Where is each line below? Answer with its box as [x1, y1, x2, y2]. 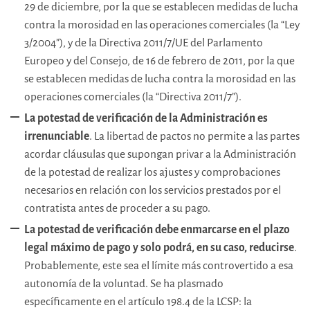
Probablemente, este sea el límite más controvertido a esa [24, 259, 293, 272]
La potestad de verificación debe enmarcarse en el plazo [24, 224, 290, 236]
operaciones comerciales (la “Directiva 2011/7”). [24, 91, 241, 103]
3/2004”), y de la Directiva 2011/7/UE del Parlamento [24, 37, 263, 49]
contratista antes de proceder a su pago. [24, 202, 210, 215]
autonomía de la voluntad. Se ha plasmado [24, 277, 224, 290]
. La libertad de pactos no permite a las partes [89, 130, 300, 143]
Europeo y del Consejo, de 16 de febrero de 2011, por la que [24, 55, 295, 67]
